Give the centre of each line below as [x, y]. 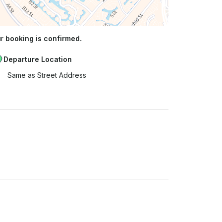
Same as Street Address [47, 75]
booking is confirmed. [44, 38]
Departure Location [38, 59]
